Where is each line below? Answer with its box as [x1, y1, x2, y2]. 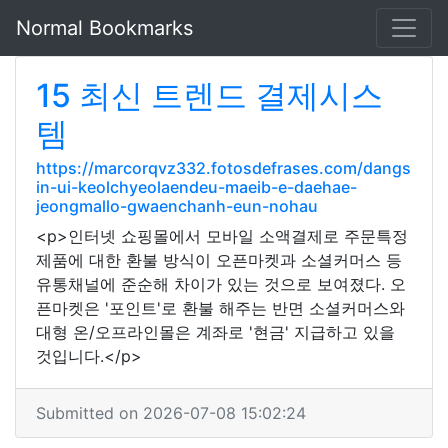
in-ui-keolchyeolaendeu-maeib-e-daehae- [36, 177, 357, 197]
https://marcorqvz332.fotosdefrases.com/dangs [36, 158, 411, 178]
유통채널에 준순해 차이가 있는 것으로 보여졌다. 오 [36, 274, 406, 294]
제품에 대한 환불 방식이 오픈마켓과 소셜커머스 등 [36, 250, 402, 270]
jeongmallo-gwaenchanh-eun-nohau [36, 196, 318, 216]
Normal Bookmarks [16, 16, 193, 40]
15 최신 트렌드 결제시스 [36, 76, 383, 115]
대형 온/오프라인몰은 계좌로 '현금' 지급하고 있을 [36, 322, 395, 342]
